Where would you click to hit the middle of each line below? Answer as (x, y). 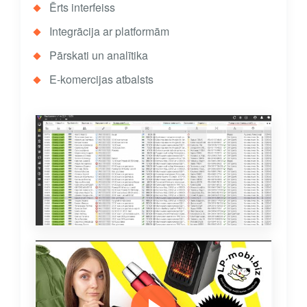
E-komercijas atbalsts (101, 79)
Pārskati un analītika (99, 55)
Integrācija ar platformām (109, 31)
